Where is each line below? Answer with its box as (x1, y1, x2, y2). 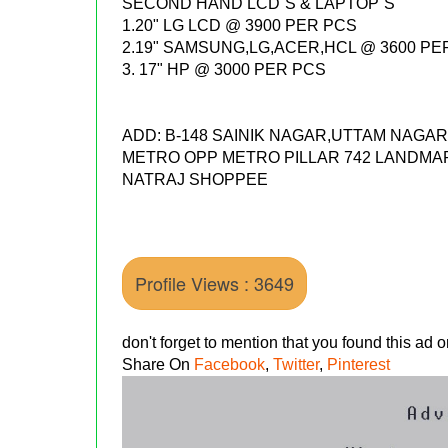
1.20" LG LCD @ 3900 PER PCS (122, 16, 358, 34)
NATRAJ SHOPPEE (122, 170, 269, 188)
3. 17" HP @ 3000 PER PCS (122, 60, 327, 78)
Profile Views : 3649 (135, 269, 295, 296)
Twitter (273, 355, 320, 373)
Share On (122, 355, 195, 373)
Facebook (194, 355, 266, 373)
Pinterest (327, 355, 391, 373)
